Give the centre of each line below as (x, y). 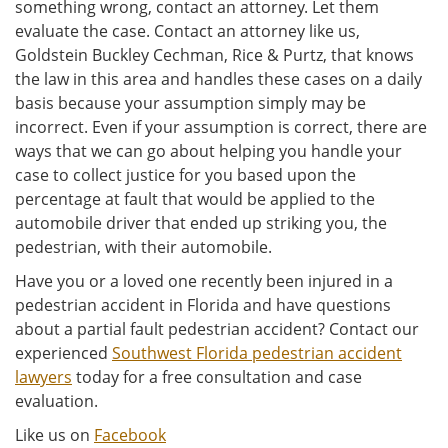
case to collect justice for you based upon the (185, 175)
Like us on (54, 435)
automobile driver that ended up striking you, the (201, 223)
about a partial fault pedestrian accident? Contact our (217, 329)
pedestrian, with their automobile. (143, 247)
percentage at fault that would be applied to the (195, 199)
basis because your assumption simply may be (190, 103)
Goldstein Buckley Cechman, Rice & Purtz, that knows (214, 55)
